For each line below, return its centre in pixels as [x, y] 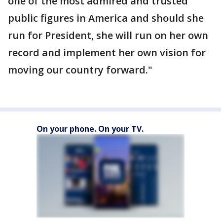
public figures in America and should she [106, 18]
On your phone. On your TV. [90, 129]
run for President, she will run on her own [108, 35]
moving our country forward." [80, 70]
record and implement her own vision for [107, 52]
